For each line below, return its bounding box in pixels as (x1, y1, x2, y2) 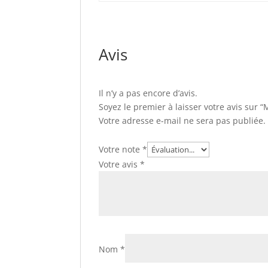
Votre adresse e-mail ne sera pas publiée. (99, 115, 266, 126)
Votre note (99, 144, 143, 155)
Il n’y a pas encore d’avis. (99, 87, 198, 99)
